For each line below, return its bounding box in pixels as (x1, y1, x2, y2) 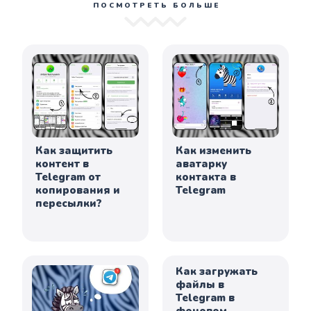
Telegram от (35, 170, 101, 185)
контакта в (176, 170, 236, 185)
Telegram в (176, 290, 235, 305)
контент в (35, 157, 90, 171)
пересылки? (35, 196, 103, 211)
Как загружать (176, 264, 258, 278)
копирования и (35, 183, 121, 198)
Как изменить (176, 144, 251, 158)
